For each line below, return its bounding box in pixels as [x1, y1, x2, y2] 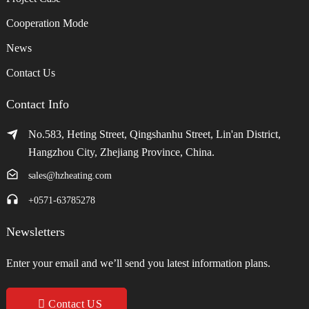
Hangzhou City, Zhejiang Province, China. [28, 146, 215, 158]
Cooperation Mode [6, 17, 88, 29]
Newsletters [6, 224, 65, 239]
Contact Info [6, 97, 69, 111]
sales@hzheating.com [28, 170, 112, 181]
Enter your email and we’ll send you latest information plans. [6, 257, 270, 269]
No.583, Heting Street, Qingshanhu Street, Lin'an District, [28, 128, 281, 140]
